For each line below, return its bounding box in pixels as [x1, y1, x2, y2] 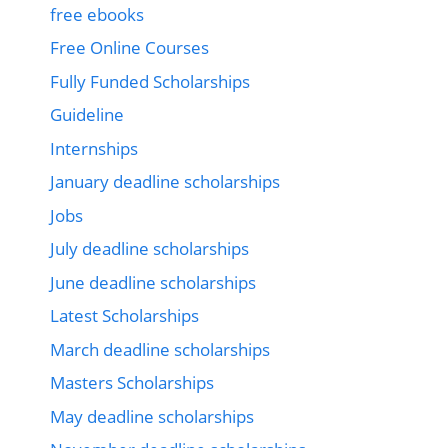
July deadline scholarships [50, 237, 249, 261]
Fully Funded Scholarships [50, 69, 250, 93]
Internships [50, 136, 138, 160]
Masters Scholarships [50, 371, 214, 395]
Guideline [50, 103, 124, 127]
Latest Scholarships [50, 304, 199, 328]
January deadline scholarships [50, 170, 280, 194]
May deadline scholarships [50, 404, 254, 428]
